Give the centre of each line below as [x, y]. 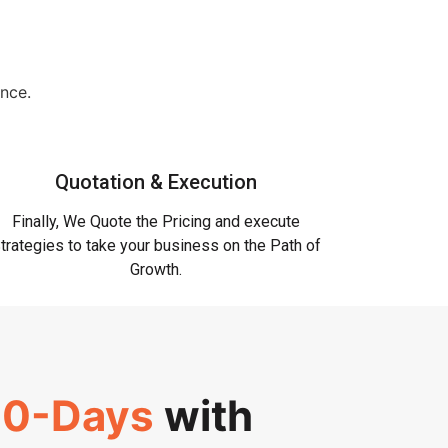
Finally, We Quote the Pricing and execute [155, 221]
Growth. [155, 269]
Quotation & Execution [155, 181]
